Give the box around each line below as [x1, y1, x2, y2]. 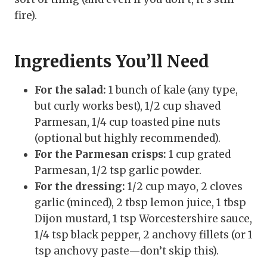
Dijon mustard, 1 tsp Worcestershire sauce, [35, 212, 252, 225]
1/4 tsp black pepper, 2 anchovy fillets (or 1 [35, 228, 253, 241]
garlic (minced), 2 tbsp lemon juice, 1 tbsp [35, 195, 246, 209]
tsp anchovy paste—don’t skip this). [35, 244, 219, 257]
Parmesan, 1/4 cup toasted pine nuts [35, 115, 221, 129]
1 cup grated [166, 147, 231, 161]
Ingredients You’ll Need [14, 50, 209, 72]
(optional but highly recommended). [35, 131, 221, 145]
